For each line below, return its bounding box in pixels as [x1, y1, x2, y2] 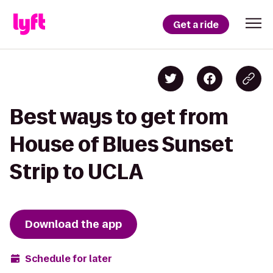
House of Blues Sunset [10, 133, 233, 155]
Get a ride [173, 18, 219, 31]
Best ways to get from [10, 105, 229, 128]
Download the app [25, 217, 122, 232]
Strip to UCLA [10, 160, 143, 183]
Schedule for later [25, 252, 112, 265]
